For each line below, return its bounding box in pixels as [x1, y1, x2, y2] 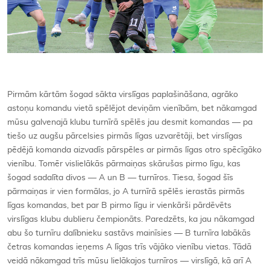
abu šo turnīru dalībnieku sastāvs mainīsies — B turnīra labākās [7, 229, 251, 237]
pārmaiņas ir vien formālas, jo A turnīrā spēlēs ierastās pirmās [7, 187, 245, 196]
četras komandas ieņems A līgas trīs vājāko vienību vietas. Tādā [7, 243, 251, 251]
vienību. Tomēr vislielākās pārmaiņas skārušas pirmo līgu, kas [7, 160, 240, 168]
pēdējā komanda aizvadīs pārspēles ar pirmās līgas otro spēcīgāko [7, 146, 262, 154]
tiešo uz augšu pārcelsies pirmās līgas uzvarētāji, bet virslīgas [7, 132, 242, 140]
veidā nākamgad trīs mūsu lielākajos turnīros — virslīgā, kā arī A [7, 257, 251, 265]
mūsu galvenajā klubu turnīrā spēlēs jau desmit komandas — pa [7, 118, 253, 127]
